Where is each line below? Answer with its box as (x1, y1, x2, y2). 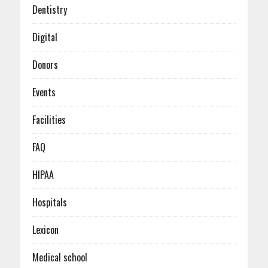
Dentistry (32, 2, 67, 17)
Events (32, 85, 56, 100)
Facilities (32, 112, 66, 127)
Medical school (32, 250, 87, 265)
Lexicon (32, 223, 59, 237)
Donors (32, 57, 58, 72)
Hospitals (32, 195, 67, 210)
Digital (32, 30, 57, 45)
